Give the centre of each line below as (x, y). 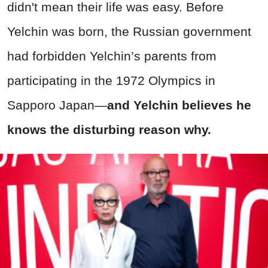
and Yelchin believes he (179, 105)
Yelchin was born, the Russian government (129, 32)
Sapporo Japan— (57, 105)
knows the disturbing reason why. (109, 130)
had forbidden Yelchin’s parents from (112, 56)
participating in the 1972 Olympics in (111, 81)
